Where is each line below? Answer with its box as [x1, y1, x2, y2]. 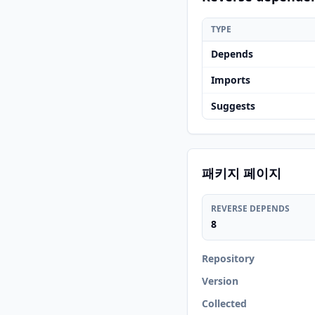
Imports [211, 73, 250, 86]
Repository [202, 252, 255, 265]
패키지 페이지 [202, 165, 281, 181]
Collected [202, 297, 247, 310]
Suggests [211, 99, 255, 112]
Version [202, 274, 238, 288]
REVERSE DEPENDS [211, 202, 290, 214]
